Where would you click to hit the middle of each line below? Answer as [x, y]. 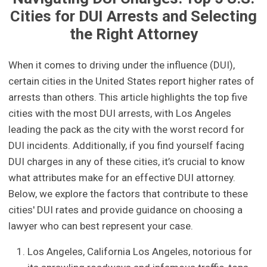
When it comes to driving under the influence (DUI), [122, 65]
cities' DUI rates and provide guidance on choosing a [126, 210]
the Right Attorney [133, 34]
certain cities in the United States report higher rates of [132, 81]
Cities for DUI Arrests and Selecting [133, 16]
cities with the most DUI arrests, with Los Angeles [120, 114]
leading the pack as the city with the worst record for [127, 130]
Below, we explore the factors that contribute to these [128, 194]
